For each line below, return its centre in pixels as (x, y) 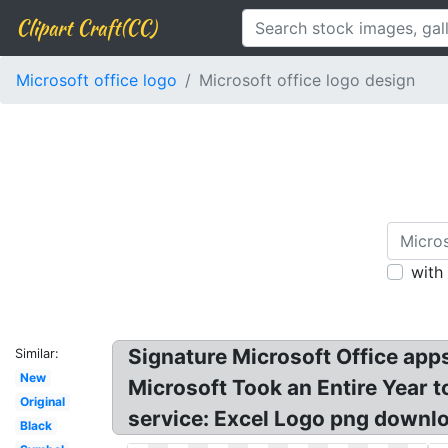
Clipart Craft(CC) (86, 27)
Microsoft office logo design (307, 80)
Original (42, 401)
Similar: (37, 353)
